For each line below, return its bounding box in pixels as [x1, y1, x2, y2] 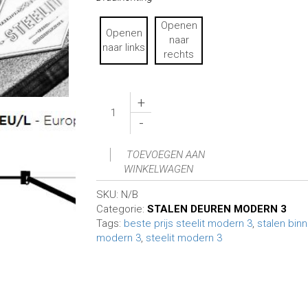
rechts [164, 48, 195, 61]
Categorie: [96, 202, 148, 215]
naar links [102, 41, 146, 54]
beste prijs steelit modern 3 [124, 217, 253, 230]
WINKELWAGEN [123, 162, 193, 175]
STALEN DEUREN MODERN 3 [147, 202, 287, 215]
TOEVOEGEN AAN [126, 148, 205, 161]
